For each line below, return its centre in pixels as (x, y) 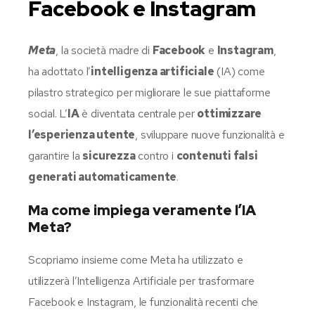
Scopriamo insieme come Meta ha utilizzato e (136, 259)
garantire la (56, 155)
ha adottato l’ (60, 71)
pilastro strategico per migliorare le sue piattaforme (149, 92)
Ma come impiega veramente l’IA (142, 210)
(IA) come (239, 71)
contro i (156, 155)
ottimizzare (230, 113)
